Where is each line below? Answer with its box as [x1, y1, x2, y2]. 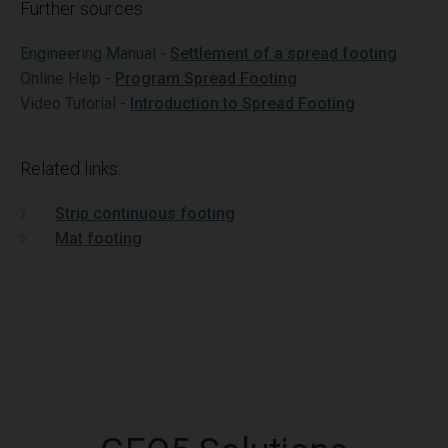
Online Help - [20, 68, 115, 88]
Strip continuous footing [55, 203, 235, 223]
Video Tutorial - [20, 93, 130, 113]
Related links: [20, 157, 121, 179]
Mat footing [55, 228, 142, 248]
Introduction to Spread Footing [130, 93, 355, 113]
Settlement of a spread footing [170, 43, 397, 63]
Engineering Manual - [20, 43, 170, 63]
